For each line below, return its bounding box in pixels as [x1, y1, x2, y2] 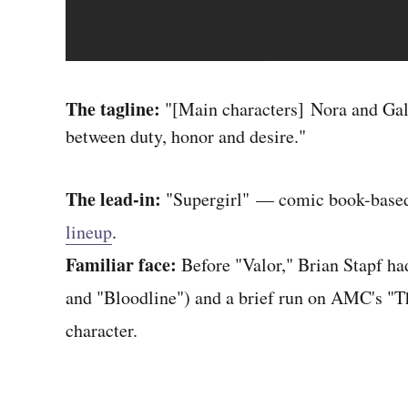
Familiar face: [66, 251, 181, 278]
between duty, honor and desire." [66, 124, 306, 148]
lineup [66, 219, 112, 244]
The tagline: [66, 96, 165, 122]
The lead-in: [66, 186, 161, 212]
